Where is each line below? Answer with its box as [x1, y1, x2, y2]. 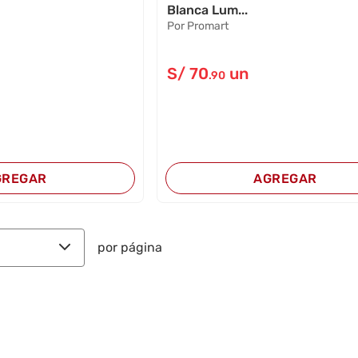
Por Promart [167, 18, 229, 33]
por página [97, 240, 163, 256]
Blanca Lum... [167, 2, 249, 18]
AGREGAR [253, 170, 317, 186]
